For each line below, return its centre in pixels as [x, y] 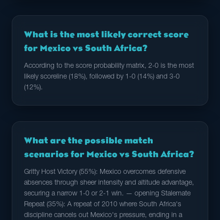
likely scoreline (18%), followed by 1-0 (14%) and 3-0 [102, 77]
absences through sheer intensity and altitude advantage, [109, 183]
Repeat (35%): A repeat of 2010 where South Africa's [103, 205]
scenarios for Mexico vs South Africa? [109, 154]
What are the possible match [89, 140]
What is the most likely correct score [106, 34]
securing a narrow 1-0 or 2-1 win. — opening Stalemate [107, 194]
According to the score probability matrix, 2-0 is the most [109, 66]
